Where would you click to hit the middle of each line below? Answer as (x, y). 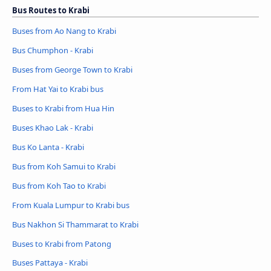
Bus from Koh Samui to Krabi (64, 166)
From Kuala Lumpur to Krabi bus (71, 205)
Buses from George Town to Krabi (72, 69)
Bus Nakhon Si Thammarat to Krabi (75, 224)
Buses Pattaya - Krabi (50, 263)
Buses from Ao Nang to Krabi (64, 31)
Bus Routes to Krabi (51, 11)
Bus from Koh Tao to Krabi (59, 185)
